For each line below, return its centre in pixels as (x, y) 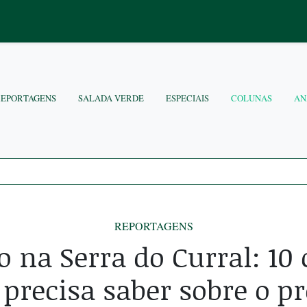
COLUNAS (251, 98)
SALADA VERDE (111, 98)
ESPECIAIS (187, 98)
